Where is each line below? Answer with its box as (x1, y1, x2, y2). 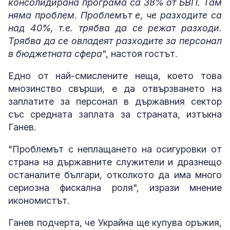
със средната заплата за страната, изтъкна (8, 108, 222, 120)
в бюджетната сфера (8, 48, 102, 59)
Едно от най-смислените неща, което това (8, 70, 222, 81)
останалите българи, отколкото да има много (8, 169, 222, 180)
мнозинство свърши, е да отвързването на (8, 83, 222, 94)
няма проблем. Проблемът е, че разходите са (8, 9, 222, 21)
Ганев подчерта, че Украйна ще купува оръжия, (8, 217, 222, 228)
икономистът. (8, 195, 69, 206)
